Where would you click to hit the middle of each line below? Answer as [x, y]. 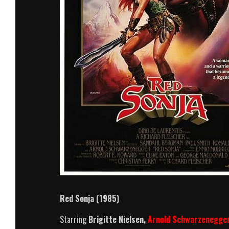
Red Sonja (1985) [89, 198]
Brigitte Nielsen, [118, 219]
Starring [74, 219]
